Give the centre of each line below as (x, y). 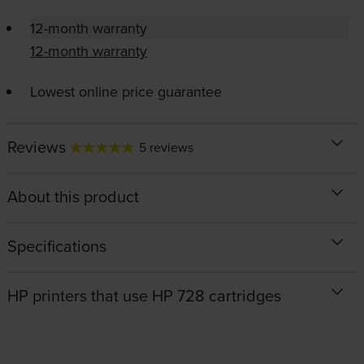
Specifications (56, 246)
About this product (73, 197)
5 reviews (166, 147)
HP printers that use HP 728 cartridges (144, 296)
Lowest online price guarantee (126, 92)
